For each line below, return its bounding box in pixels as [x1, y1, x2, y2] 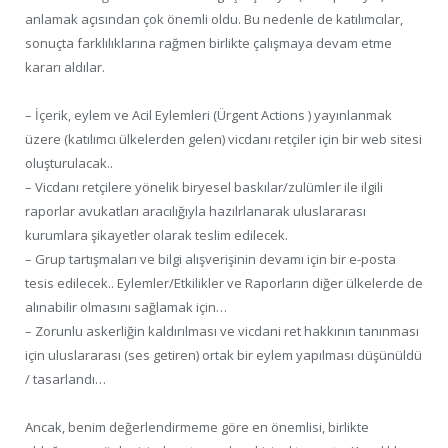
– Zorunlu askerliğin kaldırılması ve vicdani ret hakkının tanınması [25, 322, 419, 341]
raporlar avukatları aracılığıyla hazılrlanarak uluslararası [25, 202, 366, 221]
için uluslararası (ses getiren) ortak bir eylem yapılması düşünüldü [25, 346, 422, 365]
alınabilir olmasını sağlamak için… [25, 298, 227, 317]
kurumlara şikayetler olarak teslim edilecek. [25, 226, 288, 245]
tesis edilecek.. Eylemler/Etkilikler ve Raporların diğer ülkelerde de [25, 274, 423, 293]
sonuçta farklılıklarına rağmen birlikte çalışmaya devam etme [25, 34, 392, 53]
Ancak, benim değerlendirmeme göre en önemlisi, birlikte [25, 418, 369, 437]
